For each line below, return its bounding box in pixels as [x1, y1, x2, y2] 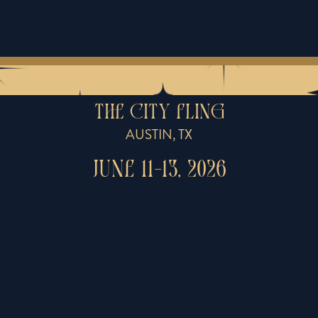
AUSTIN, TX [126, 125, 192, 145]
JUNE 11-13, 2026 [92, 158, 226, 184]
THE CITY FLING [94, 102, 224, 125]
